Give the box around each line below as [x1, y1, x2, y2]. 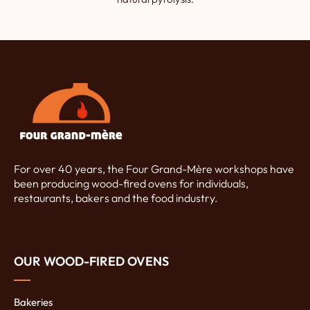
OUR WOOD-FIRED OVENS [14, 253, 169, 269]
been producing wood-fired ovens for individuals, [14, 176, 248, 190]
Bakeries [14, 295, 53, 309]
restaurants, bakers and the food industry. [14, 190, 218, 205]
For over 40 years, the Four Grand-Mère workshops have [14, 161, 294, 176]
